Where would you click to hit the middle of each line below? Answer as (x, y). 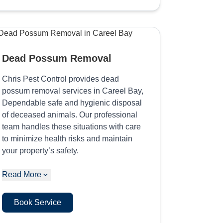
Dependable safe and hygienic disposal (72, 103)
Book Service (38, 202)
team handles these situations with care (72, 126)
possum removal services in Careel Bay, (73, 91)
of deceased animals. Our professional (70, 114)
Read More (22, 174)
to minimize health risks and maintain (67, 138)
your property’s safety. (41, 150)
